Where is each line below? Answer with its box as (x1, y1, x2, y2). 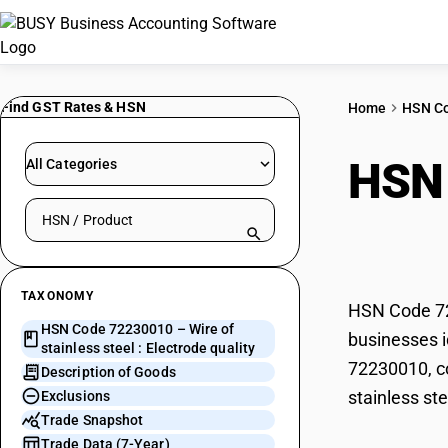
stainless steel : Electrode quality (41, 340, 255, 356)
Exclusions (41, 388, 110, 404)
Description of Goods (41, 364, 176, 380)
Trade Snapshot (41, 412, 144, 428)
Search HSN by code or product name (24, 199, 288, 218)
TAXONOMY (21, 289, 95, 303)
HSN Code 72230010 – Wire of (41, 321, 235, 337)
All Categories (26, 156, 118, 172)
